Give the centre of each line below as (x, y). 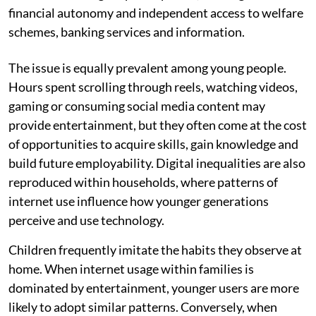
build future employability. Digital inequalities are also (157, 163)
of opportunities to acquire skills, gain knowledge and (153, 144)
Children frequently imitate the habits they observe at (155, 249)
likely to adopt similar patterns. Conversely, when (143, 306)
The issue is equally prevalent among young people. (147, 67)
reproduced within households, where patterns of (143, 182)
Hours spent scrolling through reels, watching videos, (153, 86)
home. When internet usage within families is (131, 268)
